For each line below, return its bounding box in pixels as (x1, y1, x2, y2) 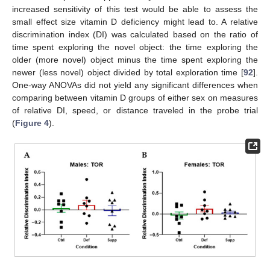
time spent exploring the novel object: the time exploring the (12, 42, 258, 52)
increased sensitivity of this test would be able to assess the (12, 4, 258, 14)
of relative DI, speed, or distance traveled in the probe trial (12, 105, 258, 116)
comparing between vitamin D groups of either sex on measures (12, 93, 258, 103)
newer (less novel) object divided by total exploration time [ (12, 67, 243, 78)
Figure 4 (15, 118, 49, 128)
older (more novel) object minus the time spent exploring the (12, 55, 258, 65)
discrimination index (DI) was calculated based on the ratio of (12, 30, 258, 40)
